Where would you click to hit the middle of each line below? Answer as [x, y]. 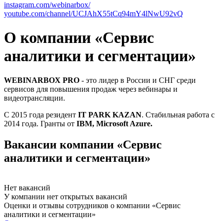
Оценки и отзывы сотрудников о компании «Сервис [92, 205]
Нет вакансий [27, 187]
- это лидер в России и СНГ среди [139, 80]
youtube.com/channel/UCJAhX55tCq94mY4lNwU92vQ [93, 14]
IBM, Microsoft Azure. [114, 123]
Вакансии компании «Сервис [83, 144]
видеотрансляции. [35, 98]
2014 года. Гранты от [40, 123]
